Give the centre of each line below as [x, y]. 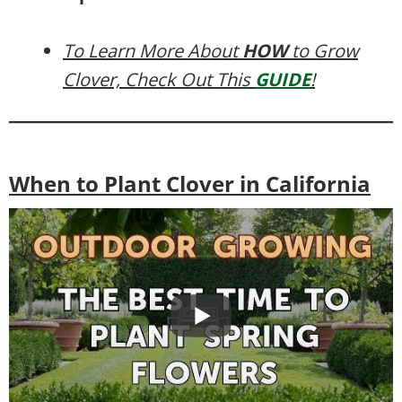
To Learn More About [153, 50]
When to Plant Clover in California [190, 183]
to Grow [323, 50]
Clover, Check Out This [159, 79]
